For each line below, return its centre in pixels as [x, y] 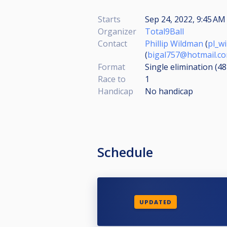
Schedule [125, 152]
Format [111, 67]
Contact [112, 44]
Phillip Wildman [174, 44]
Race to [112, 79]
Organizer [117, 31]
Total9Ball [164, 31]
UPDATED [155, 202]
